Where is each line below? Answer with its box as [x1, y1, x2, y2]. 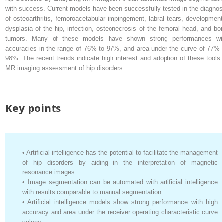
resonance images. [22, 168, 77, 176]
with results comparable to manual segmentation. [22, 188, 163, 196]
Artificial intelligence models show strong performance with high [27, 198, 218, 206]
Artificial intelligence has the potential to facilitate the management [26, 148, 218, 156]
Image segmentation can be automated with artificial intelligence [27, 178, 218, 186]
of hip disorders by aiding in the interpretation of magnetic [22, 158, 218, 166]
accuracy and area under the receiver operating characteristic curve [22, 208, 218, 216]
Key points [5, 102, 61, 114]
